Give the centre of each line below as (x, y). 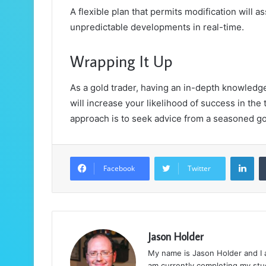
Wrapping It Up (123, 61)
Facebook (119, 168)
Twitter (199, 168)
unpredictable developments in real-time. (157, 27)
